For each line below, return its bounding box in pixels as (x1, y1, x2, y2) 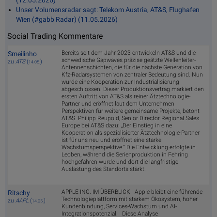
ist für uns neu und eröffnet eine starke (62, 137, 161, 144)
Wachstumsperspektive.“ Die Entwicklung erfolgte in (62, 144, 196, 151)
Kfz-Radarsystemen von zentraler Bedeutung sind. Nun (62, 71, 203, 78)
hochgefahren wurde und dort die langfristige (62, 158, 178, 166)
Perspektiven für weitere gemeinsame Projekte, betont (62, 108, 200, 115)
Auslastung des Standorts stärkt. (62, 166, 146, 173)
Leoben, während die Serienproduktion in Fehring (62, 151, 188, 158)
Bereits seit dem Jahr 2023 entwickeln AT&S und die (62, 49, 196, 57)
